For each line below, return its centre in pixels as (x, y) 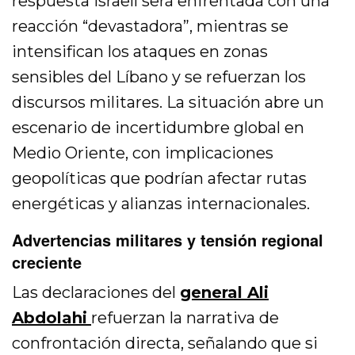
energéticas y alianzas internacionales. (161, 204)
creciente (47, 262)
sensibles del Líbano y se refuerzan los (159, 77)
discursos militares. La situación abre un (168, 103)
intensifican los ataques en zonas (140, 52)
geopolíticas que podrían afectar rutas (160, 179)
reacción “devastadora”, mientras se (151, 27)
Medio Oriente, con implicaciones (143, 153)
